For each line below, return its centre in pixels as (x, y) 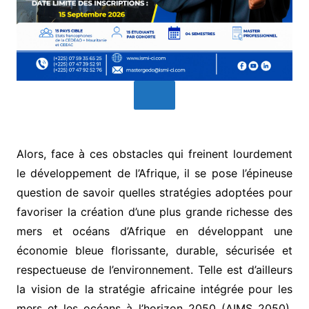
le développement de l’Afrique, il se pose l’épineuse (154, 173)
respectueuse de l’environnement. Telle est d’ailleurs (154, 270)
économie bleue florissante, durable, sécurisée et (154, 251)
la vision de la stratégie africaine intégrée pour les (154, 289)
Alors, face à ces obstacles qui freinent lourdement (154, 154)
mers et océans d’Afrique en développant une (154, 231)
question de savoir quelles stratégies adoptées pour (154, 193)
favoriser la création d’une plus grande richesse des (154, 212)
